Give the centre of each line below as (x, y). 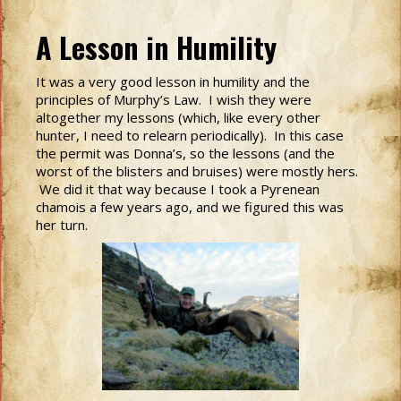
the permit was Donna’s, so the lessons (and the (185, 153)
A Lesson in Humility (160, 47)
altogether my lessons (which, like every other (178, 117)
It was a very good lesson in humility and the (173, 81)
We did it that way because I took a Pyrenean (178, 189)
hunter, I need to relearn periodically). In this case (190, 135)
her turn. (62, 225)
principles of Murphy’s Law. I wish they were (174, 99)
